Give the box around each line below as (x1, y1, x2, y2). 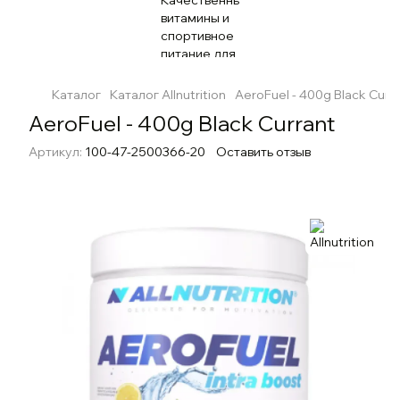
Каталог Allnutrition (110, 87, 226, 103)
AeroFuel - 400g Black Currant (29, 110, 335, 137)
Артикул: (29, 144, 82, 160)
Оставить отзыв (216, 144, 311, 160)
